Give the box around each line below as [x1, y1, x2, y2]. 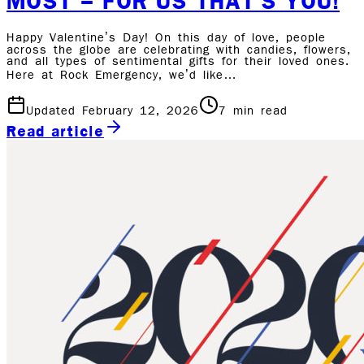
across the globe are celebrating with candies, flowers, [6, 45, 351, 57]
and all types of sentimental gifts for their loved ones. [6, 56, 349, 68]
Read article [6, 122, 104, 141]
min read [227, 106, 288, 118]
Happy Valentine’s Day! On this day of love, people [6, 32, 326, 45]
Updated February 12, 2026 [26, 106, 199, 118]
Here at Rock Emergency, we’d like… [6, 70, 237, 82]
